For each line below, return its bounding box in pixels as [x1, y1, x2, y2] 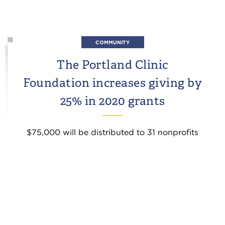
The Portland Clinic [57, 57, 168, 72]
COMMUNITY [95, 39, 130, 45]
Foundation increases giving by [23, 75, 202, 90]
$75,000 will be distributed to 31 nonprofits [27, 128, 198, 137]
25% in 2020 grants [60, 93, 165, 108]
